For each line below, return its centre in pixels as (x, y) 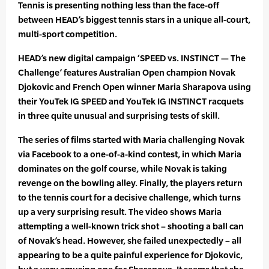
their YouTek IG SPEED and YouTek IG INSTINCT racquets (131, 101)
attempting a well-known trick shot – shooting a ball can (131, 226)
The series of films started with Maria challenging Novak (131, 140)
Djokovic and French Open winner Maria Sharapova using (134, 87)
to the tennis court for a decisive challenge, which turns (129, 198)
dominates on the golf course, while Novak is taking (122, 169)
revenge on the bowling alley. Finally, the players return (130, 183)
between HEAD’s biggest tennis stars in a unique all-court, (134, 20)
